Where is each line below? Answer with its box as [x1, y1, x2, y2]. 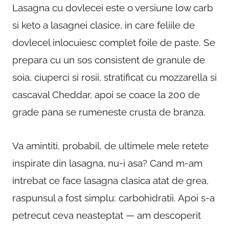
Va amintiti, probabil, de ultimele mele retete [12, 140, 209, 151]
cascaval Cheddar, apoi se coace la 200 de [12, 88, 200, 100]
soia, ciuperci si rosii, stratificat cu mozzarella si [12, 71, 217, 83]
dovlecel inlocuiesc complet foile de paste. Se [12, 36, 215, 48]
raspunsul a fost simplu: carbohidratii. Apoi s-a [12, 192, 215, 203]
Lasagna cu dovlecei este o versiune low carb [12, 2, 213, 13]
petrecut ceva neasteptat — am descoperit [12, 209, 201, 221]
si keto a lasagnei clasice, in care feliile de [12, 19, 195, 31]
